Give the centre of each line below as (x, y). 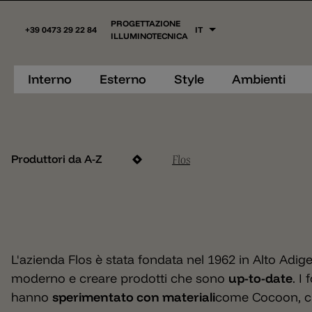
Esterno (123, 79)
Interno (50, 79)
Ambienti (259, 79)
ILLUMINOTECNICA (149, 36)
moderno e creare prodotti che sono (120, 278)
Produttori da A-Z (57, 159)
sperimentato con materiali (134, 297)
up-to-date (260, 278)
